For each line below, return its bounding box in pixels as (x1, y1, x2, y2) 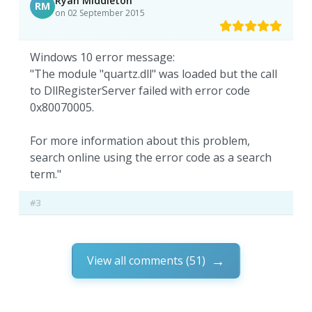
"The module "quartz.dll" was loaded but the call (30, 65, 278, 81)
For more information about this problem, (30, 132, 251, 148)
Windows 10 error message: (30, 49, 175, 65)
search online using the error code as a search (30, 149, 272, 165)
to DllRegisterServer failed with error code (30, 82, 251, 98)
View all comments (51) (87, 253, 205, 269)
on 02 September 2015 (55, 6, 146, 19)
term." (30, 166, 62, 182)
